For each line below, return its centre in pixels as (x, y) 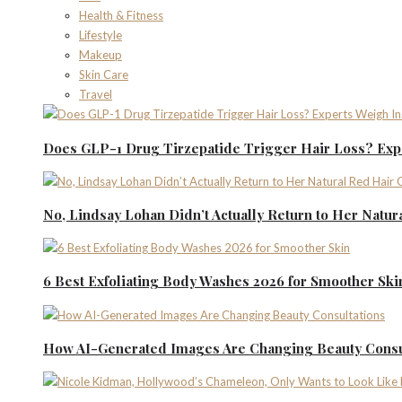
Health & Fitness (121, 16)
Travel (96, 95)
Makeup (100, 55)
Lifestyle (100, 35)
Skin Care (104, 75)
